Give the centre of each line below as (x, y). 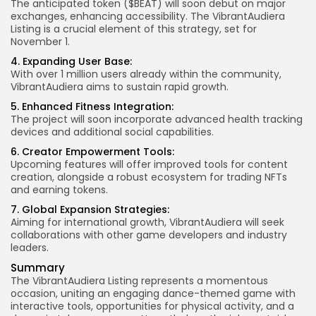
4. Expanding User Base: (71, 62)
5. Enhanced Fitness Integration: (92, 107)
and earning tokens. (59, 190)
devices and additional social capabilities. (112, 132)
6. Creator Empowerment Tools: (92, 152)
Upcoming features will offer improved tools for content (149, 165)
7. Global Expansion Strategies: (90, 210)
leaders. (30, 248)
